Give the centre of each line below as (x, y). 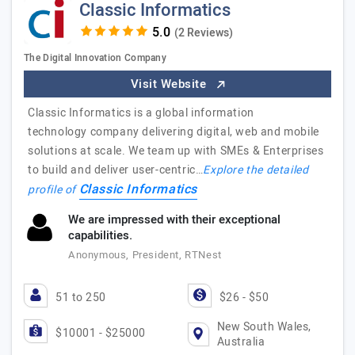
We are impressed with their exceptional (174, 219)
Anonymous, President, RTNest (145, 255)
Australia (241, 342)
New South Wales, (264, 327)
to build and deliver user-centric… (116, 170)
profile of (53, 190)
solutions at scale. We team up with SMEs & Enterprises (176, 151)
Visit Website (170, 84)
